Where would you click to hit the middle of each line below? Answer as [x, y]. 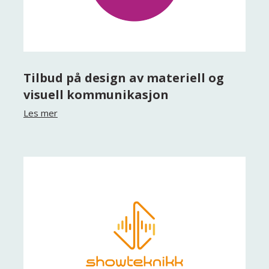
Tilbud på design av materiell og [123, 78]
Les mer [40, 113]
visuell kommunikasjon [96, 95]
